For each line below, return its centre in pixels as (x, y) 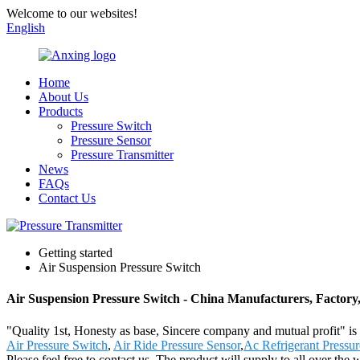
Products (61, 111)
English (26, 28)
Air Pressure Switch (57, 345)
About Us (63, 97)
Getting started (76, 253)
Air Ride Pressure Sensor (177, 345)
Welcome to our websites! (72, 13)
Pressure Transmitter (122, 155)
